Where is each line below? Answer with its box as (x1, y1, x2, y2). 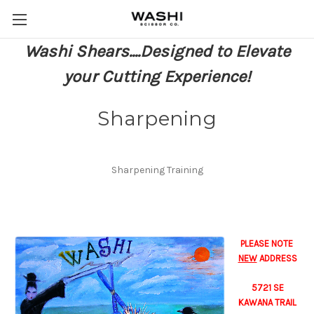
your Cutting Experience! (63, 67, 251, 86)
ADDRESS (257, 253, 297, 264)
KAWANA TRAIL (238, 297, 296, 308)
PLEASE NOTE (240, 238, 295, 249)
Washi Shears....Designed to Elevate (24, 41, 290, 61)
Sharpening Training (111, 164, 203, 176)
